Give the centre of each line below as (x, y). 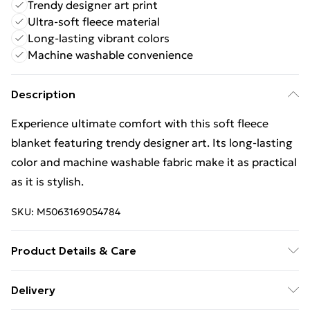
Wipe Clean (41, 280)
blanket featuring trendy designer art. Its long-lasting (152, 143)
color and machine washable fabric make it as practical (154, 162)
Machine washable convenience (110, 55)
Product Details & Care (74, 250)
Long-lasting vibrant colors (99, 38)
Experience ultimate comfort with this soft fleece (140, 123)
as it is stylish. (47, 181)
